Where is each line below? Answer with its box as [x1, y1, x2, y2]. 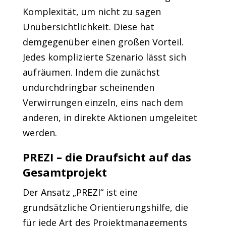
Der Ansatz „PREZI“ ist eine [22, 186, 138, 198]
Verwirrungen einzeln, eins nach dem [22, 96, 183, 108]
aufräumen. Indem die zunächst [22, 66, 160, 78]
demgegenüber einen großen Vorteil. [22, 36, 184, 48]
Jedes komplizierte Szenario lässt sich [22, 51, 186, 63]
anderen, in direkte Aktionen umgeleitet [22, 111, 197, 124]
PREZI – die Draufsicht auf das [22, 149, 191, 164]
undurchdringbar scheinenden [22, 81, 154, 93]
